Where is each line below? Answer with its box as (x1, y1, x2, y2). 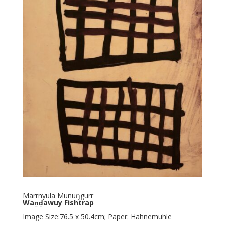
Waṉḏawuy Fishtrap (22, 198, 94, 208)
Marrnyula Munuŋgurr (22, 191, 93, 201)
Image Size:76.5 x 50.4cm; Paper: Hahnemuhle (22, 212, 172, 222)
